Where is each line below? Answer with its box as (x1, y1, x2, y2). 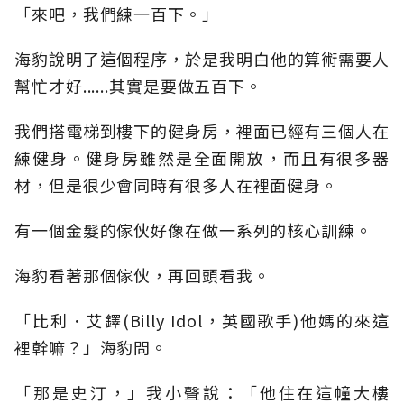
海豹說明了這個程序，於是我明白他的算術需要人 (14, 47, 390, 71)
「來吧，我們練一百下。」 (14, 2, 219, 26)
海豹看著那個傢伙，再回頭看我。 (14, 263, 271, 288)
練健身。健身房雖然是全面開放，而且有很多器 (14, 146, 390, 170)
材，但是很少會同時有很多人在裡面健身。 (14, 173, 339, 197)
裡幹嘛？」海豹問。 (14, 335, 169, 360)
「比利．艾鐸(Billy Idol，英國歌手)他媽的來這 (14, 308, 390, 333)
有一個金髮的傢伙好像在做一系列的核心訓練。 (14, 218, 372, 243)
